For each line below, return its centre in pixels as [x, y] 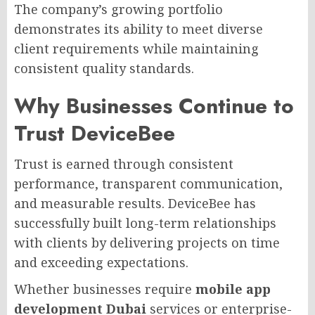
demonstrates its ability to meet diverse [139, 28]
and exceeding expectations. [101, 262]
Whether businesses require [105, 289]
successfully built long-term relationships [145, 223]
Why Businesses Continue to [154, 105]
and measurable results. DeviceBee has [135, 203]
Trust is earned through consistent [124, 163]
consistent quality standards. [104, 68]
